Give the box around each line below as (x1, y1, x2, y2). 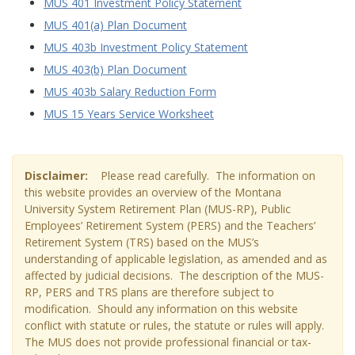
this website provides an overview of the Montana (25, 185, 281, 200)
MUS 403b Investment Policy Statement (44, 40, 248, 55)
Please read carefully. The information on (94, 168, 315, 183)
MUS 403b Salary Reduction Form (44, 84, 216, 99)
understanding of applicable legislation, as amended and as (25, 251, 327, 266)
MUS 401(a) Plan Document (44, 17, 187, 32)
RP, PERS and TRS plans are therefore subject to (25, 284, 274, 300)
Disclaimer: (25, 168, 94, 183)
